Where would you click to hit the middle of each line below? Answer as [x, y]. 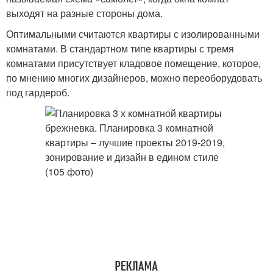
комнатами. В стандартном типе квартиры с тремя [120, 48]
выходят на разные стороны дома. [84, 13]
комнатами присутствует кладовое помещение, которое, [133, 63]
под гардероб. [38, 92]
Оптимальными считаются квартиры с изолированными [133, 34]
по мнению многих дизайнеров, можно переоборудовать [134, 78]
